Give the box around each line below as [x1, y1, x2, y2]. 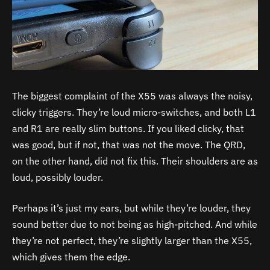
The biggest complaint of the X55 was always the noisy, [12, 89, 253, 102]
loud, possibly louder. [12, 171, 103, 183]
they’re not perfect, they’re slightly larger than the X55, [12, 234, 252, 247]
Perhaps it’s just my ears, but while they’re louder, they [12, 202, 251, 215]
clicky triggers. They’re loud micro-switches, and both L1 [12, 105, 256, 118]
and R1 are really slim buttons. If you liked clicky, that [12, 122, 244, 134]
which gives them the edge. [12, 251, 130, 263]
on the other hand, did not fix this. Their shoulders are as [12, 154, 258, 167]
